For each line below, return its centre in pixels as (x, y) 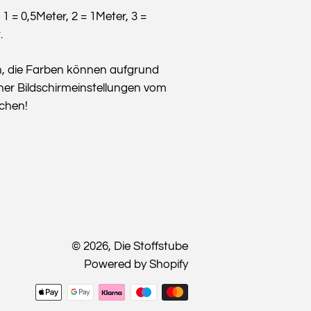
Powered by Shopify (136, 264)
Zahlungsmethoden (240, 293)
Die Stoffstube (151, 246)
